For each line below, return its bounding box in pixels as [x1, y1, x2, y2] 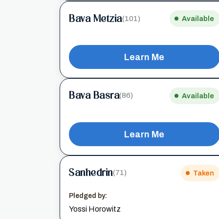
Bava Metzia [69, 12, 122, 24]
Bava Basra [69, 89, 119, 102]
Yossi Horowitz [69, 204, 121, 213]
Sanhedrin [69, 167, 113, 179]
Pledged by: [69, 192, 107, 199]
